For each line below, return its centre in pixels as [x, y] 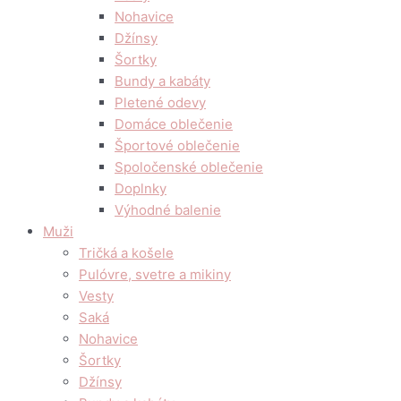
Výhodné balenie [168, 210]
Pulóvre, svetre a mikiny [155, 274]
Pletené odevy [160, 102]
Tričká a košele [126, 253]
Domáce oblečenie [174, 124]
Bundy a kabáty [162, 81]
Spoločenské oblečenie [189, 167]
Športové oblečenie [177, 145]
